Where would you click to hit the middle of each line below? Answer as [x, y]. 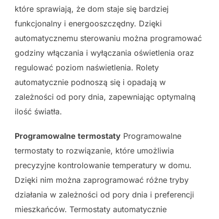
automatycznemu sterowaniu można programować [108, 38]
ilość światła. [38, 111]
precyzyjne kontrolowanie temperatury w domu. [103, 165]
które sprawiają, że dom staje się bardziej [92, 9]
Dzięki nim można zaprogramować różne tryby [102, 180]
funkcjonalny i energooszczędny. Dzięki [88, 23]
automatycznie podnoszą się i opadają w [90, 82]
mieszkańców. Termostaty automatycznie [91, 209]
